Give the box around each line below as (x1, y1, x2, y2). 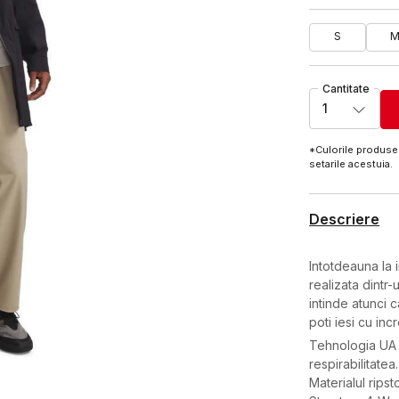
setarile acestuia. (309, 157, 396, 170)
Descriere (309, 209, 380, 228)
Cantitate (322, 81, 370, 95)
